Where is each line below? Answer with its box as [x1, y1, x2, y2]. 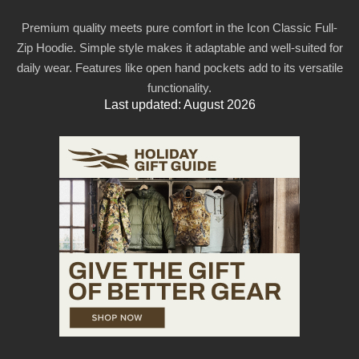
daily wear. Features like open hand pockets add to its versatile [16, 61, 343, 75]
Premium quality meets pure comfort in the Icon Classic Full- [22, 21, 337, 35]
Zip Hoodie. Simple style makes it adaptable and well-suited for [16, 41, 343, 55]
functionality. [147, 81, 212, 95]
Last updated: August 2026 [103, 98, 256, 112]
